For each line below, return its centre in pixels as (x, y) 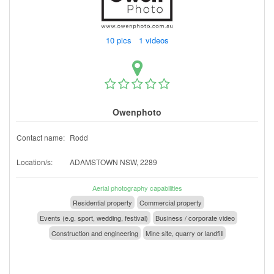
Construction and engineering (94, 233)
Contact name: (41, 137)
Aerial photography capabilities (137, 187)
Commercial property (170, 202)
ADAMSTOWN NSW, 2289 (113, 161)
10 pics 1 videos (138, 40)
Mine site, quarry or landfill (184, 233)
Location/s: (35, 161)
